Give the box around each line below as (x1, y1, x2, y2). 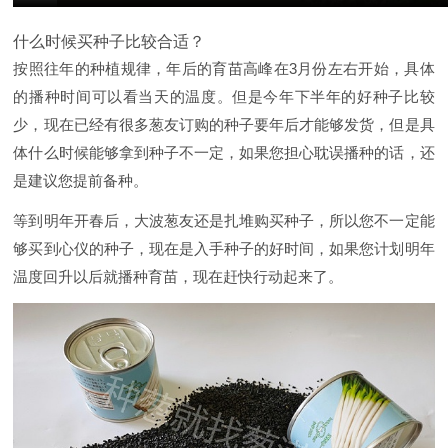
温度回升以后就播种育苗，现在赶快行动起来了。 (13, 268, 344, 286)
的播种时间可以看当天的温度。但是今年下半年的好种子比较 (13, 88, 435, 106)
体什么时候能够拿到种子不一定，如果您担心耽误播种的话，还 (13, 144, 435, 162)
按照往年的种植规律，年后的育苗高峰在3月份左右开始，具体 (13, 60, 435, 78)
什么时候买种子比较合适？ (13, 32, 206, 51)
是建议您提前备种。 (13, 172, 149, 190)
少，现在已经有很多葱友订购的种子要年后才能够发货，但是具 (13, 116, 435, 134)
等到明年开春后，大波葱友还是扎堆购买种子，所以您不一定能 (13, 212, 435, 230)
